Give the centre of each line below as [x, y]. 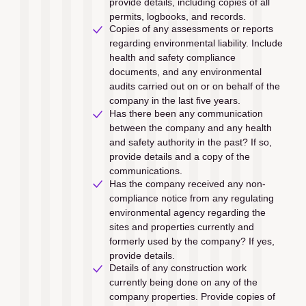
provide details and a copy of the [179, 156]
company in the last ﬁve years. [176, 101]
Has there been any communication [186, 113]
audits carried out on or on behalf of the [194, 86]
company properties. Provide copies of [192, 297]
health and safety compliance [172, 58]
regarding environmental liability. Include [196, 43]
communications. [145, 170]
